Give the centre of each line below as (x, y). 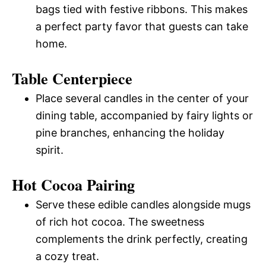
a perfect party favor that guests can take (142, 26)
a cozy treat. (67, 256)
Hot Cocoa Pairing (73, 184)
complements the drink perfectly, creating (142, 239)
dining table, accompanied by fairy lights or (144, 115)
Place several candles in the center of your (142, 98)
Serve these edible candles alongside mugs (143, 204)
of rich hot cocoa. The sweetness (120, 221)
